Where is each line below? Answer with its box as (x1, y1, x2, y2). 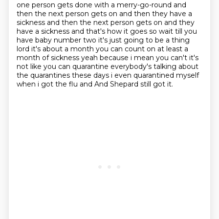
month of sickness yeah (16, 53, 100, 62)
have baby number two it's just (16, 36, 124, 44)
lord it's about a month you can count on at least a (16, 44, 188, 53)
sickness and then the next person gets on (16, 18, 164, 27)
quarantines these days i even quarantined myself (30, 71, 199, 80)
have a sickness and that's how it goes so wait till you (16, 27, 197, 36)
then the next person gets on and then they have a (16, 9, 192, 18)
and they (164, 18, 195, 27)
